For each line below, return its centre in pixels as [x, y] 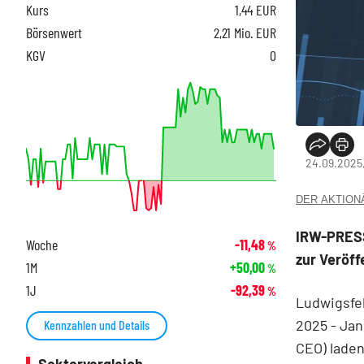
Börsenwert [54, 32]
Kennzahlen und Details [97, 325]
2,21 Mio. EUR [245, 32]
